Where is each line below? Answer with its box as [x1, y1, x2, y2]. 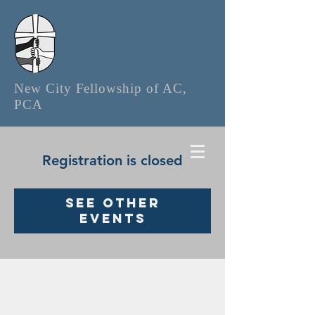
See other [65, 195, 160, 211]
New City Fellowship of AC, [14, 81, 187, 96]
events [79, 210, 146, 226]
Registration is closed [42, 152, 183, 169]
